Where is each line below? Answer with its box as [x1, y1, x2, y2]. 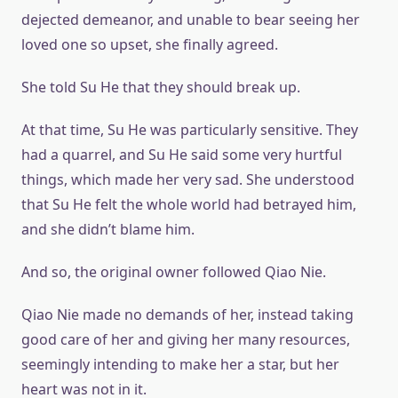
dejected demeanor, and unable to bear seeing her [21, 10, 360, 29]
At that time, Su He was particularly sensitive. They [21, 120, 358, 139]
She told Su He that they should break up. [21, 77, 300, 97]
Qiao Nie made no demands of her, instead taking [21, 305, 354, 324]
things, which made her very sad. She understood [21, 170, 354, 189]
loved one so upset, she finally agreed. [21, 35, 278, 54]
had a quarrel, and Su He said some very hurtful [21, 145, 342, 164]
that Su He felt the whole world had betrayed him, [21, 195, 356, 214]
